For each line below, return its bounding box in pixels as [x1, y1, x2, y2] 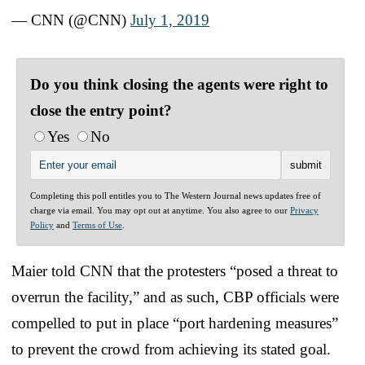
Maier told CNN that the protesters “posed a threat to [11, 262, 338, 279]
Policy [30, 219, 54, 230]
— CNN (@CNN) [11, 11, 130, 29]
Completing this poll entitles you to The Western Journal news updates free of [30, 190, 321, 200]
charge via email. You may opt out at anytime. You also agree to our [30, 204, 290, 215]
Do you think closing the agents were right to [30, 75, 328, 93]
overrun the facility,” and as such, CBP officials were [11, 288, 339, 306]
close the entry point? [30, 101, 172, 119]
